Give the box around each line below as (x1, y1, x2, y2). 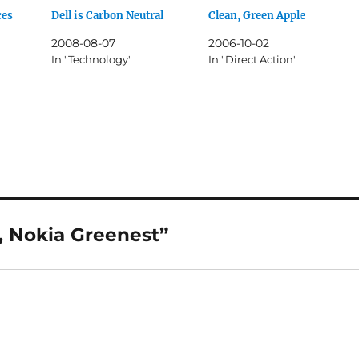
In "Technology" (51, 52, 133, 66)
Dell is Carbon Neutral (51, 8, 164, 22)
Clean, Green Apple (208, 8, 305, 22)
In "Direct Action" (208, 52, 297, 66)
